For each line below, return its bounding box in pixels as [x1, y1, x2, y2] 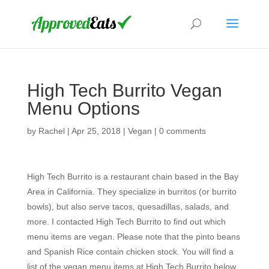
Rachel [38, 126, 65, 136]
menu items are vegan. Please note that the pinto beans [26, 232, 240, 241]
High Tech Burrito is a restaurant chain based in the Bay [26, 172, 238, 181]
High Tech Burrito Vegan [26, 80, 222, 100]
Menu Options [26, 98, 140, 118]
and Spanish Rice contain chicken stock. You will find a [26, 247, 234, 256]
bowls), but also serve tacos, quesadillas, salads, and [26, 202, 229, 211]
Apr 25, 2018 [71, 126, 121, 136]
